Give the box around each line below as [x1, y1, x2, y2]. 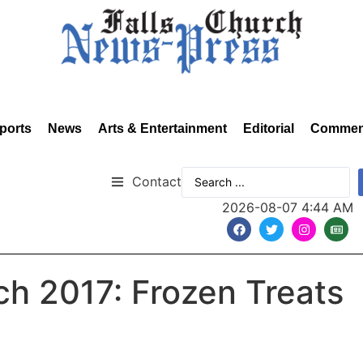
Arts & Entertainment [98, 122, 227, 135]
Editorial [243, 122, 294, 135]
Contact [132, 173, 181, 190]
